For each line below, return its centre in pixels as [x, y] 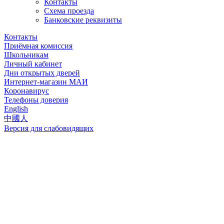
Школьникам [26, 55]
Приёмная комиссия [38, 46]
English [16, 109]
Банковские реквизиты [83, 20]
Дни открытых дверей [42, 73]
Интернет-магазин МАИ [46, 82]
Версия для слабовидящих [49, 128]
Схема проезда [69, 11]
